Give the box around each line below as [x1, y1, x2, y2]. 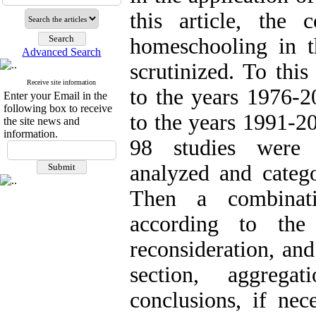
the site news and [4, 115, 80, 127]
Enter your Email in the [4, 90, 107, 102]
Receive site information [27, 78, 97, 86]
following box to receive [4, 102, 112, 114]
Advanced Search [22, 46, 102, 58]
